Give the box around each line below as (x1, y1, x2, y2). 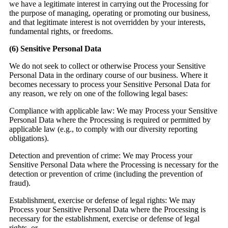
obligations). (9, 134, 49, 143)
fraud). (9, 179, 33, 188)
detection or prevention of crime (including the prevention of (9, 169, 203, 179)
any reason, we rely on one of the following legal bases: (9, 89, 190, 98)
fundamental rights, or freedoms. (9, 27, 115, 36)
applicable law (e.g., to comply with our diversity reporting (9, 125, 197, 134)
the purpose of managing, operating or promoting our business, (9, 9, 210, 18)
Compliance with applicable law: (9, 106, 115, 116)
